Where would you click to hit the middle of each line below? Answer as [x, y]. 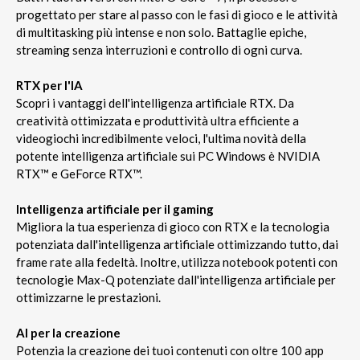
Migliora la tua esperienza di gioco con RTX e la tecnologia [173, 227]
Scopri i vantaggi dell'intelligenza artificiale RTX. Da [155, 103]
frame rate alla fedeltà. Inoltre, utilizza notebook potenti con [177, 262]
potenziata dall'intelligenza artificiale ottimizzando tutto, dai [177, 245]
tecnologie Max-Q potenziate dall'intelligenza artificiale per [176, 280]
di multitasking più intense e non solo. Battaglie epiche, [161, 33]
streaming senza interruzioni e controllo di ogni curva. [159, 50]
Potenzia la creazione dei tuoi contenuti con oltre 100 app [170, 351]
